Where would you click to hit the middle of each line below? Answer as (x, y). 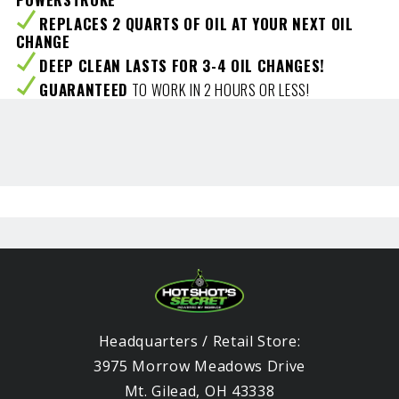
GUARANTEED (84, 90)
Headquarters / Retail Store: (199, 341)
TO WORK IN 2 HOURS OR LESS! (219, 90)
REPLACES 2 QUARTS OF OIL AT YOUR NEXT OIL (196, 24)
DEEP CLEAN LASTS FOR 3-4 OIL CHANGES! (183, 66)
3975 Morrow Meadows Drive (199, 366)
